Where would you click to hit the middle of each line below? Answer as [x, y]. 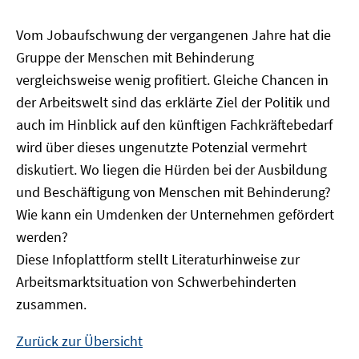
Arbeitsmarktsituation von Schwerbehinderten [156, 282]
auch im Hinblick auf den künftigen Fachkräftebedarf [174, 125]
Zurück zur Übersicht [79, 341]
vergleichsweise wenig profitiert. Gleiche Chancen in [172, 80]
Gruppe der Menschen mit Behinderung [135, 57]
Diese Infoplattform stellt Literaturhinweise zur [158, 259]
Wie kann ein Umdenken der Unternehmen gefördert [175, 214]
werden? [42, 237]
